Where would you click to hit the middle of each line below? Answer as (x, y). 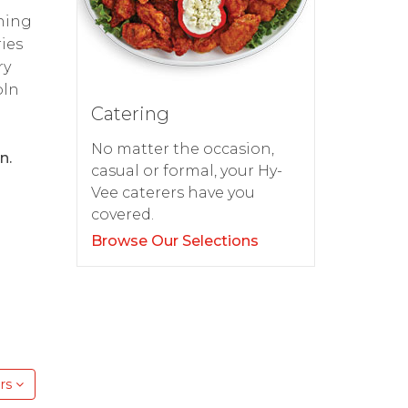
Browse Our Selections (174, 241)
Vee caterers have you (173, 193)
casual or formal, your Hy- (186, 171)
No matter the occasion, (182, 149)
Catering (130, 114)
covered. (122, 215)
